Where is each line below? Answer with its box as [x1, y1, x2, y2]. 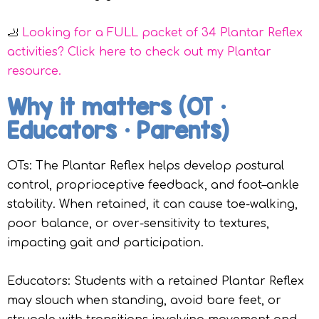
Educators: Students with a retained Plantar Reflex [7, 275, 304, 288]
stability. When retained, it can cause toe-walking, [7, 198, 298, 211]
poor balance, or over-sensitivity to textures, [7, 217, 269, 231]
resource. [7, 65, 61, 78]
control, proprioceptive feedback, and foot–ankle [7, 179, 299, 192]
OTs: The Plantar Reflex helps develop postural [7, 159, 284, 173]
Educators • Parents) [7, 117, 229, 145]
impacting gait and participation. [7, 236, 204, 250]
